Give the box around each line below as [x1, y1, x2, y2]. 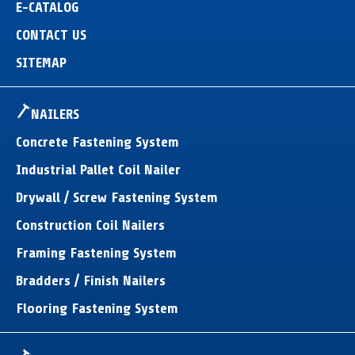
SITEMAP [16, 55, 67, 71]
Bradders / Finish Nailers [16, 273, 166, 288]
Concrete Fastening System [16, 134, 179, 150]
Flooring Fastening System [16, 300, 178, 316]
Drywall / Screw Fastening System [16, 189, 218, 205]
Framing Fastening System [16, 245, 177, 261]
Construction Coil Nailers [16, 217, 165, 233]
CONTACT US [16, 27, 86, 43]
